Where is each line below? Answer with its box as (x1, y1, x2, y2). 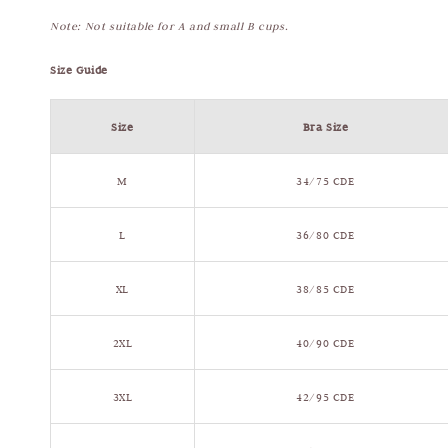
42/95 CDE (296, 390, 355, 405)
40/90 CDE (296, 336, 355, 351)
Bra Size (302, 120, 349, 135)
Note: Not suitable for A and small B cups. (50, 19, 289, 34)
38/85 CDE (296, 282, 355, 297)
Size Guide (50, 63, 108, 78)
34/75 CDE (296, 174, 355, 189)
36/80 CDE (296, 228, 355, 243)
